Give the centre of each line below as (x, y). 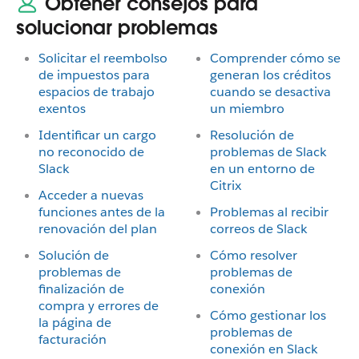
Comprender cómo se (275, 58)
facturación (73, 339)
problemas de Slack (268, 152)
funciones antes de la (102, 212)
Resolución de (252, 135)
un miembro (247, 109)
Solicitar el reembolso (103, 58)
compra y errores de (99, 306)
